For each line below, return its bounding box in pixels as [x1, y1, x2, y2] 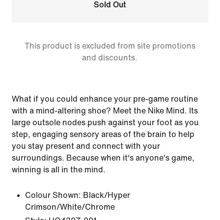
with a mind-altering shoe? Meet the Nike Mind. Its [12, 107, 198, 115]
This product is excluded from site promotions [24, 42, 195, 50]
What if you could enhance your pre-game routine [12, 95, 198, 103]
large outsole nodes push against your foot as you [12, 118, 199, 127]
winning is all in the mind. [12, 165, 106, 174]
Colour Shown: [25, 191, 81, 199]
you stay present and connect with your [12, 142, 160, 150]
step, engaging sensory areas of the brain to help [12, 130, 194, 138]
